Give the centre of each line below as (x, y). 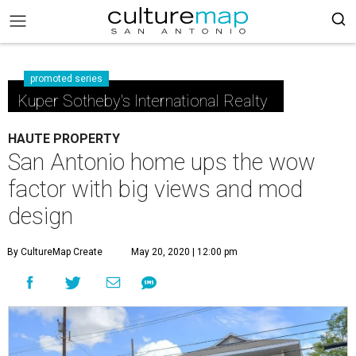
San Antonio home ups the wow (162, 162)
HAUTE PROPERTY (64, 139)
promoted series (66, 79)
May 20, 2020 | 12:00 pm (184, 252)
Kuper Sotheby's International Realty (143, 101)
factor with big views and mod (155, 189)
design (41, 216)
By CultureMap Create (55, 252)
